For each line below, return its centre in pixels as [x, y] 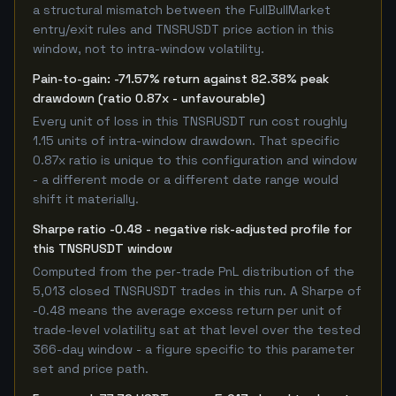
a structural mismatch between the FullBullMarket [182, 10]
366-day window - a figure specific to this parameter [194, 349]
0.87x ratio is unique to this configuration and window [195, 160]
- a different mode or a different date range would [186, 179]
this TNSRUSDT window [103, 248]
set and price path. [91, 369]
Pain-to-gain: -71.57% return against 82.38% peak [181, 79]
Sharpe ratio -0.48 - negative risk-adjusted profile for [192, 229]
